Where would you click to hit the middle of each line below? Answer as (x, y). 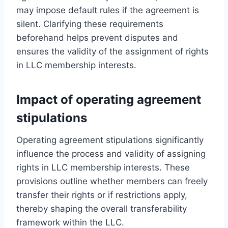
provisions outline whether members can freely (112, 181)
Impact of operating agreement (109, 99)
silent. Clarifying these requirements (90, 24)
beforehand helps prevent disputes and (97, 37)
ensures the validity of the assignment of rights (112, 51)
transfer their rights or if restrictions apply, (102, 195)
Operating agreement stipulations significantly (110, 140)
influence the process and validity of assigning (111, 153)
